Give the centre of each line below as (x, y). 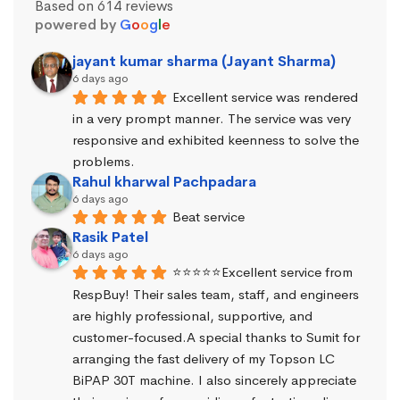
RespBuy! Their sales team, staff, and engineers (216, 294)
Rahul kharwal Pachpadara (164, 182)
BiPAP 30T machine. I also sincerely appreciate (214, 380)
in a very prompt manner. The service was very (212, 118)
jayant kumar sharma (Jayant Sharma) (204, 62)
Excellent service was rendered (265, 96)
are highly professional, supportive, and (192, 315)
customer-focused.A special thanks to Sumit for (216, 337)
